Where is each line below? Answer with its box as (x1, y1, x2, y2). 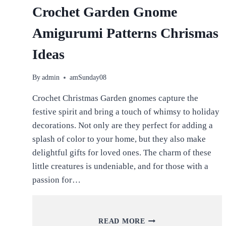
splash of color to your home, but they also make (32, 134, 206, 144)
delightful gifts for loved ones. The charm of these (32, 148, 211, 158)
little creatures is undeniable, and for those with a (32, 161, 208, 172)
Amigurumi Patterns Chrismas (32, 25, 218, 41)
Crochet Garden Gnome (32, 4, 177, 20)
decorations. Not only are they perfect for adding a (32, 121, 213, 131)
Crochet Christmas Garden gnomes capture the (32, 93, 198, 103)
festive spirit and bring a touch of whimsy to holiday (32, 107, 219, 117)
